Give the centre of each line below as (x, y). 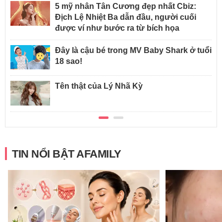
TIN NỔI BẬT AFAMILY (67, 154)
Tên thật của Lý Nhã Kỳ (99, 86)
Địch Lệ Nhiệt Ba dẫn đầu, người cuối (126, 17)
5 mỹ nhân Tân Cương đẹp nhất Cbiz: (126, 6)
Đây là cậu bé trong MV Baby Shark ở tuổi (133, 50)
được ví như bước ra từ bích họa (117, 28)
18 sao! (69, 61)
